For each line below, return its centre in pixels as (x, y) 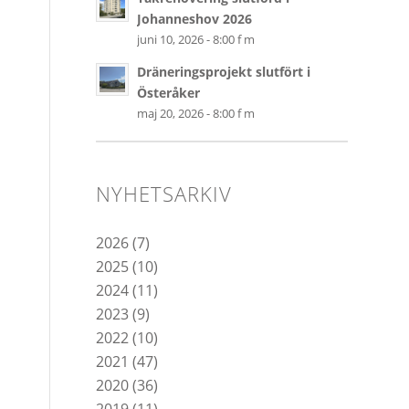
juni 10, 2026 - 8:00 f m (196, 39)
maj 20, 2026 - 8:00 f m (196, 113)
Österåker (169, 92)
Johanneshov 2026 (195, 18)
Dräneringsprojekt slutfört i (224, 71)
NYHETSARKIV (164, 193)
